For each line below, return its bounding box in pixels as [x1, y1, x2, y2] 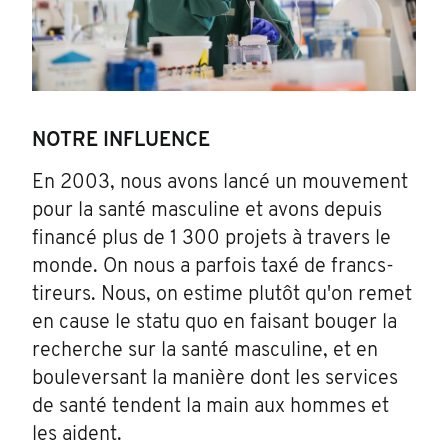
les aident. [32, 425, 122, 446]
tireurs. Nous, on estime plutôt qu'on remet [32, 285, 412, 306]
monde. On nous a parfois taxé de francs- [32, 257, 394, 278]
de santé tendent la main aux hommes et [32, 397, 389, 418]
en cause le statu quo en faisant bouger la [32, 313, 397, 334]
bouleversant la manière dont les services [32, 369, 398, 390]
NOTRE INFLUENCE [32, 131, 210, 152]
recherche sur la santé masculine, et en [32, 341, 378, 362]
